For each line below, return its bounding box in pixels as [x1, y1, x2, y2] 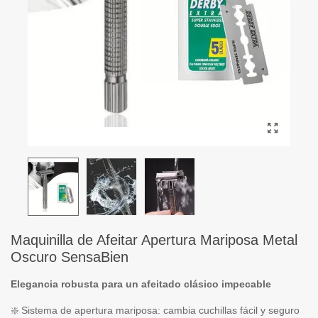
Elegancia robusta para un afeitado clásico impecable [11, 278, 271, 290]
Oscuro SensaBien [11, 249, 128, 265]
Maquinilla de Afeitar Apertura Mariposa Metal [11, 232, 297, 248]
